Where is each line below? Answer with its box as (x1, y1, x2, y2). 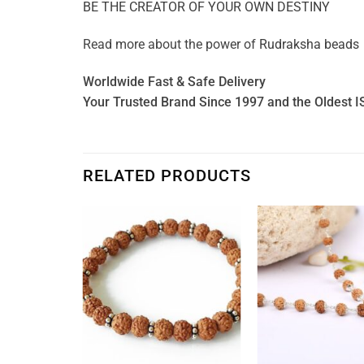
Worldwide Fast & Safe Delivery (83, 73, 266, 89)
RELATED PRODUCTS (83, 166, 251, 186)
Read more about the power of (83, 36, 259, 52)
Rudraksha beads (259, 36, 359, 52)
